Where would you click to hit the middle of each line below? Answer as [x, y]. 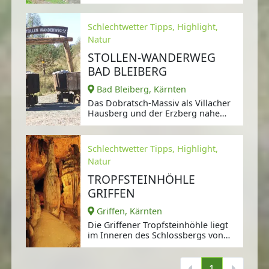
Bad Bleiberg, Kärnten [142, 89]
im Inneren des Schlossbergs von [155, 235]
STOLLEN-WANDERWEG [151, 58]
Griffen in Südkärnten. [133, 246]
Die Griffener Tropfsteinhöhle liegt [158, 225]
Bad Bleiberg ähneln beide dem [152, 124]
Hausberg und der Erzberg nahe [153, 113]
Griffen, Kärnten [130, 211]
